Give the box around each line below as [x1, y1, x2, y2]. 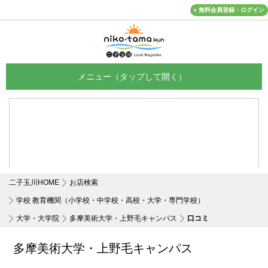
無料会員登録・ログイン [199, 7, 264, 14]
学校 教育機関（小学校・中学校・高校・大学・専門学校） [16, 196, 205, 205]
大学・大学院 [16, 214, 59, 223]
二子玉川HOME [9, 178, 59, 187]
